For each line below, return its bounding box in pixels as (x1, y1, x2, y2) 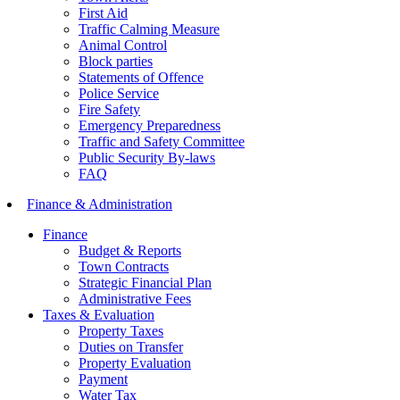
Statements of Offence (79, 69, 204, 85)
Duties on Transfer (79, 338, 183, 354)
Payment (79, 371, 128, 387)
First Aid (79, 4, 128, 21)
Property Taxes (79, 322, 163, 338)
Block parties (79, 53, 153, 69)
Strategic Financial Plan (79, 274, 212, 290)
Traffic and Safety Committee (79, 133, 245, 149)
